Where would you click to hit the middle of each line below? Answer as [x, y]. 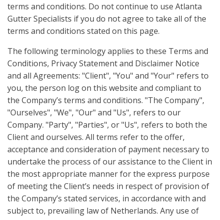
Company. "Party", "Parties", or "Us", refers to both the [107, 125]
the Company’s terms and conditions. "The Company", [106, 100]
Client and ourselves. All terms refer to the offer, [96, 137]
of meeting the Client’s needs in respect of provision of [108, 186]
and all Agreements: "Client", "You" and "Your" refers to [108, 76]
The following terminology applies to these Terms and [108, 51]
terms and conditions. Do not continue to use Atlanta [105, 7]
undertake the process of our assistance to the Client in [110, 162]
